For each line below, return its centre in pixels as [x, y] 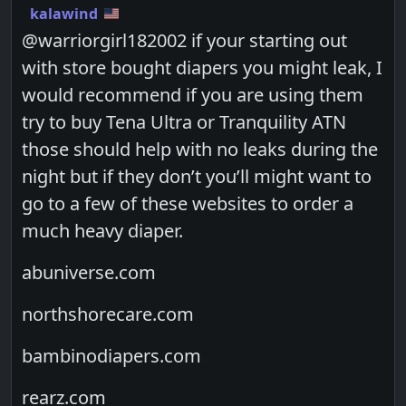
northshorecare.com [108, 314]
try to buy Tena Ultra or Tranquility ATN [184, 121]
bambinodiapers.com [112, 355]
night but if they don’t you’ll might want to [197, 176]
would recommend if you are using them [193, 94]
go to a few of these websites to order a [188, 203]
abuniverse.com [89, 272]
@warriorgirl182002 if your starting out [185, 40]
